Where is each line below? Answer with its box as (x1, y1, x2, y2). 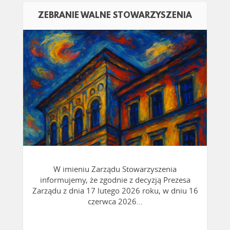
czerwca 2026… (87, 196, 143, 207)
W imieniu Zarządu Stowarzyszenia (53, 164, 177, 175)
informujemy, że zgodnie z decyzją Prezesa (40, 175, 190, 185)
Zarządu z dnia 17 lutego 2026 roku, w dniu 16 (32, 185, 198, 196)
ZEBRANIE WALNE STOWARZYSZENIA (38, 11, 192, 21)
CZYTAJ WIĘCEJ (85, 83, 145, 95)
